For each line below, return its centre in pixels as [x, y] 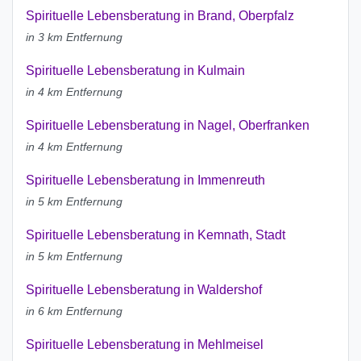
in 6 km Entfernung [74, 311]
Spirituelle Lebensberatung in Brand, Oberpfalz [160, 16]
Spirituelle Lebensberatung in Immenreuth [145, 180]
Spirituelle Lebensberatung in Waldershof [144, 290]
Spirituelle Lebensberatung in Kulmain [135, 71]
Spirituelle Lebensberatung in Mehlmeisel [145, 345]
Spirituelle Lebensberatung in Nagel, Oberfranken [168, 126]
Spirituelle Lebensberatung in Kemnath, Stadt [156, 235]
